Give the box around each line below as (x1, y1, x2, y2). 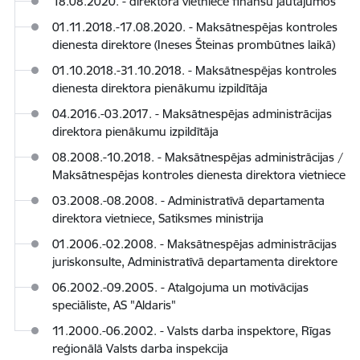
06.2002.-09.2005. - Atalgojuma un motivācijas (52, 279, 309, 295)
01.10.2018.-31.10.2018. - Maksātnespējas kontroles (52, 62, 337, 78)
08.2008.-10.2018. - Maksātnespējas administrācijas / (52, 149, 343, 165)
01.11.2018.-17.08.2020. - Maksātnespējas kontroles (52, 18, 337, 35)
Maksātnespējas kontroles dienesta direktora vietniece (52, 166, 346, 182)
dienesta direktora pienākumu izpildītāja (52, 80, 268, 96)
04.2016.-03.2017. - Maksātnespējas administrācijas (52, 105, 332, 121)
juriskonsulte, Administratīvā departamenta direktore (52, 253, 337, 269)
